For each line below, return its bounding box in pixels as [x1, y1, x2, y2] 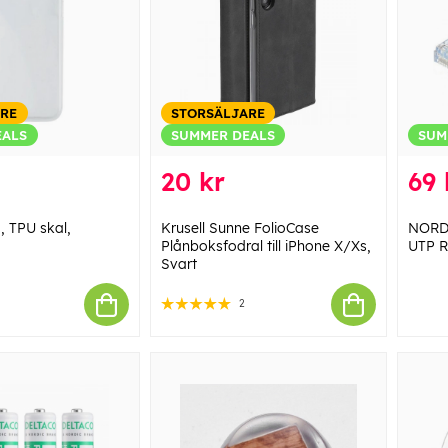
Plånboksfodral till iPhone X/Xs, [160, 237, 371, 256]
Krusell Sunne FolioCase [160, 219, 319, 238]
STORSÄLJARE [170, 105, 265, 122]
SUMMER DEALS [170, 127, 275, 144]
